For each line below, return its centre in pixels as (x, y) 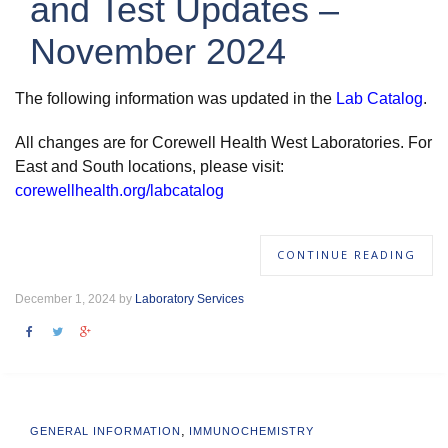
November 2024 (158, 51)
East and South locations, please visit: (149, 166)
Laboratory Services (189, 299)
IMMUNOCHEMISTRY (251, 431)
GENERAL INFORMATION (105, 431)
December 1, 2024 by (75, 299)
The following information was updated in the (173, 98)
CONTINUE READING (346, 254)
